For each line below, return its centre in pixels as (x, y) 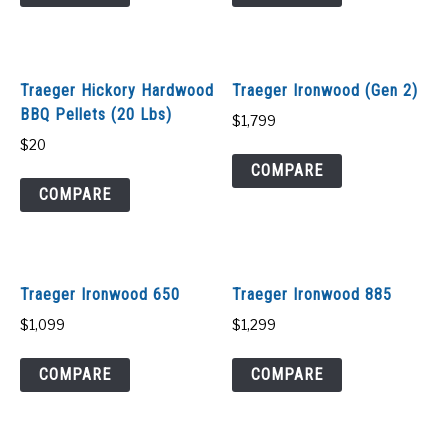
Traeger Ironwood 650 (100, 295)
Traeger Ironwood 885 (312, 295)
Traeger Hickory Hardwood (117, 90)
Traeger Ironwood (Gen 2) (325, 90)
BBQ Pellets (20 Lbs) (96, 114)
